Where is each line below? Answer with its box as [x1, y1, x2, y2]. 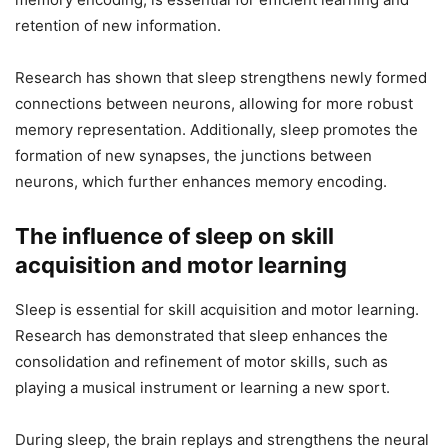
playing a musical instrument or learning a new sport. [15, 378, 390, 398]
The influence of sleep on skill [15, 223, 334, 250]
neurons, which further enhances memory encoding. [15, 172, 387, 192]
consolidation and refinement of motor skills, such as [15, 352, 388, 372]
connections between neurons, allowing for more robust [15, 94, 413, 114]
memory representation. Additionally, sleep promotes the [15, 120, 418, 140]
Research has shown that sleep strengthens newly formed [15, 68, 427, 88]
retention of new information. [15, 16, 221, 36]
